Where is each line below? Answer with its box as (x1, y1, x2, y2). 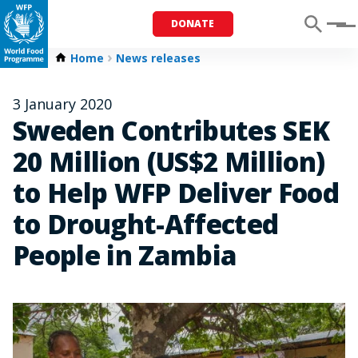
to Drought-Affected (13, 206, 279, 242)
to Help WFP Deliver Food (13, 175, 340, 211)
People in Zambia (13, 237, 237, 273)
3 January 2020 (13, 94, 112, 113)
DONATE (171, 17, 215, 30)
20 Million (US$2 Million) (13, 144, 325, 180)
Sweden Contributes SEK (13, 113, 330, 149)
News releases (116, 50, 201, 66)
